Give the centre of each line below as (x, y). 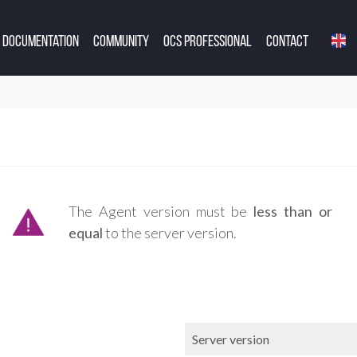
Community (121, 42)
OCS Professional (207, 42)
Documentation (40, 42)
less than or (293, 211)
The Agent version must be (161, 211)
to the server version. (170, 232)
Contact (287, 42)
